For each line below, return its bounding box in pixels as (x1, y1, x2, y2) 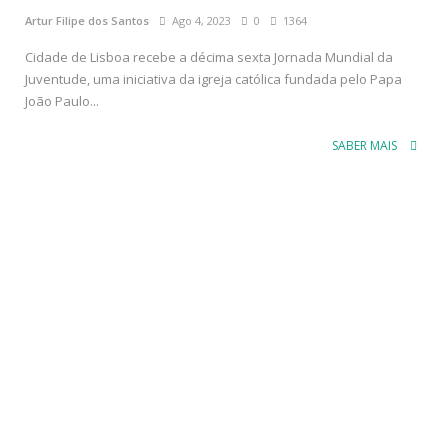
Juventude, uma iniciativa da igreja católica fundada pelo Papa (25, 69, 402, 88)
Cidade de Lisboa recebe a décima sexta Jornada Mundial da (25, 47, 393, 66)
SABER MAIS (332, 136, 400, 154)
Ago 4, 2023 (166, 12, 231, 28)
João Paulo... (25, 91, 99, 110)
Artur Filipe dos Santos (25, 12, 149, 28)
